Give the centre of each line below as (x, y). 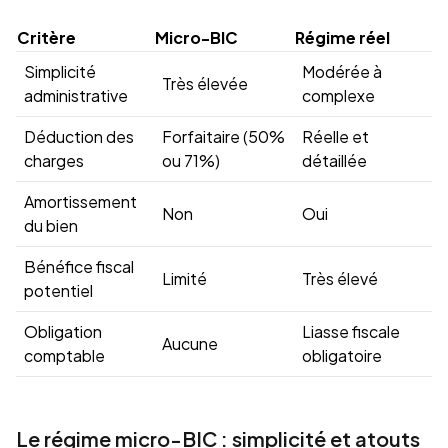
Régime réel (342, 38)
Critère (46, 38)
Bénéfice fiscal (79, 267)
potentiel (58, 291)
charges (54, 161)
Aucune (190, 344)
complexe (338, 96)
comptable (64, 356)
